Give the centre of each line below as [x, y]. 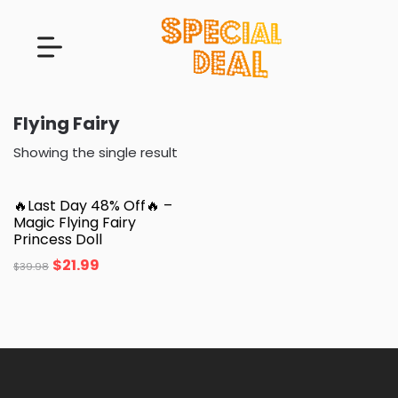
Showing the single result [96, 152]
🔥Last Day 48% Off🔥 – [93, 205]
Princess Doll [58, 239]
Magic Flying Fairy [75, 222]
